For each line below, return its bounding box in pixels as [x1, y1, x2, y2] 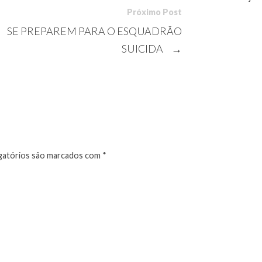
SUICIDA [122, 42, 166, 55]
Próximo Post [127, 7, 182, 18]
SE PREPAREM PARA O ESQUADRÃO [7, 24, 182, 37]
